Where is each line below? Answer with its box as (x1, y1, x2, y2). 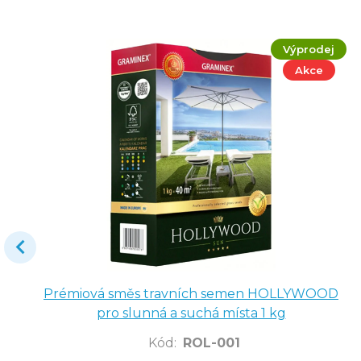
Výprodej (283, 42, 334, 56)
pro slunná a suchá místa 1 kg (96, 305, 286, 322)
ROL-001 (183, 335, 240, 351)
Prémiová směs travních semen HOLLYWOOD (44, 286, 338, 302)
